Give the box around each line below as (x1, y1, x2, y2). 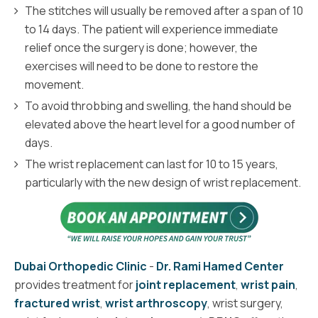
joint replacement (133, 276, 236, 292)
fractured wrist (14, 295, 100, 311)
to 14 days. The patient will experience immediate (25, 21, 278, 37)
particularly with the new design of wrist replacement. (25, 174, 301, 190)
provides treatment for (14, 276, 133, 292)
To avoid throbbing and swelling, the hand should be (25, 97, 292, 114)
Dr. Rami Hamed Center (156, 258, 284, 274)
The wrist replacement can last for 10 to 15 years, (25, 155, 278, 172)
